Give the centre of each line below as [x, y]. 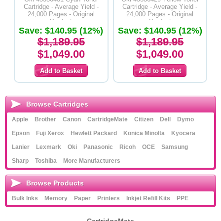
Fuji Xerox [50, 133]
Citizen [144, 119]
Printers [109, 198]
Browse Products [55, 183]
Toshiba [46, 161]
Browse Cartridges [57, 104]
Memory [56, 198]
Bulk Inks [25, 198]
